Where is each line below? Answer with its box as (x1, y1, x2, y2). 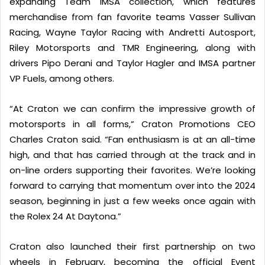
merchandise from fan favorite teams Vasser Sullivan (9, 10, 256, 23)
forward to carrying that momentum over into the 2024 (9, 179, 256, 192)
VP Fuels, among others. (9, 72, 114, 85)
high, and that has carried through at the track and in (9, 148, 256, 161)
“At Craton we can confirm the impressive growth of (9, 102, 256, 115)
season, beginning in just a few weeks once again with (9, 194, 256, 207)
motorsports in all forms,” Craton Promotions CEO (9, 117, 256, 130)
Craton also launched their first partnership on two (9, 240, 256, 253)
